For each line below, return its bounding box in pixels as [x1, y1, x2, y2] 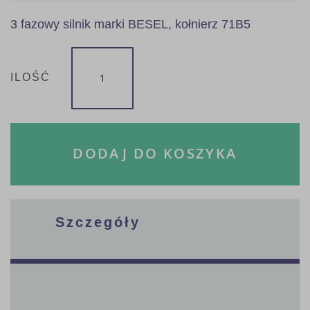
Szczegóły [55, 214, 140, 230]
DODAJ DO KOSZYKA [73, 143, 237, 163]
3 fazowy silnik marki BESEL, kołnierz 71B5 [10, 17, 250, 31]
